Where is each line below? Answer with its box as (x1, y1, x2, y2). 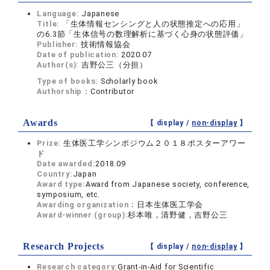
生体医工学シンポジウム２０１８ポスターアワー (63, 139, 246, 148)
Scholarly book (100, 77, 158, 86)
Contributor (90, 87, 135, 96)
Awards (23, 118, 58, 128)
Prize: (37, 139, 63, 148)
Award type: (37, 180, 86, 189)
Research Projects (23, 241, 104, 251)
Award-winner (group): (37, 210, 128, 219)
